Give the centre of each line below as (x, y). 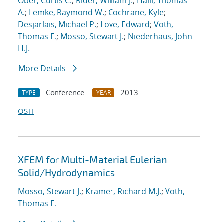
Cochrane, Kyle (136, 13)
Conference (65, 92)
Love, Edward (125, 25)
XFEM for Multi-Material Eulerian (92, 159)
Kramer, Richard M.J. (123, 192)
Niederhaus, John (160, 36)
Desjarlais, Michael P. (57, 25)
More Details (43, 69)
